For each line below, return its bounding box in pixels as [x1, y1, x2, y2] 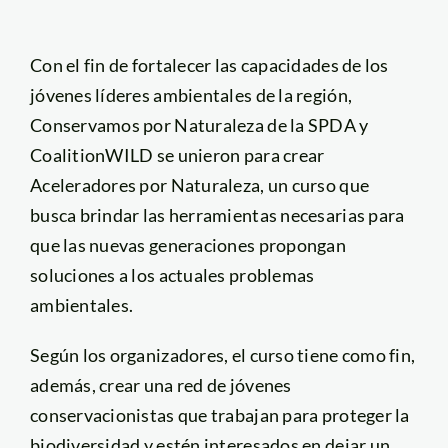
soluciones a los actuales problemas [29, 264, 315, 287]
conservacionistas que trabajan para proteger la [29, 404, 410, 427]
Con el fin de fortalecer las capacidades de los [29, 54, 389, 77]
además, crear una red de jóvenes [29, 374, 292, 397]
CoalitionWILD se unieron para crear [29, 144, 325, 167]
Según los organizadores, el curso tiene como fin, [29, 344, 416, 367]
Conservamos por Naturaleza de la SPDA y [29, 114, 369, 137]
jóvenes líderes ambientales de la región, [29, 84, 353, 107]
